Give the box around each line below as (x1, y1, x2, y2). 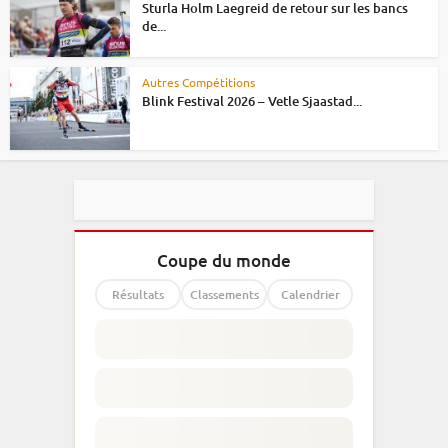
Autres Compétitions (142, 73, 255, 90)
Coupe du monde (157, 249, 291, 273)
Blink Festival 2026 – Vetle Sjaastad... (142, 91, 362, 110)
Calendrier (280, 286, 340, 304)
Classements (189, 286, 259, 304)
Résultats (112, 286, 164, 304)
